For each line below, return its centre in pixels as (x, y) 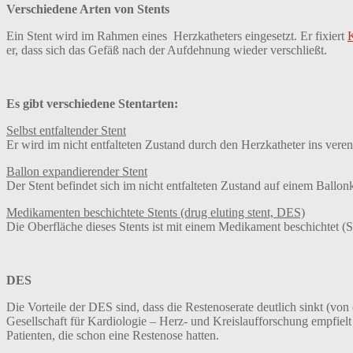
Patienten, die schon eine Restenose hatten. (113, 335)
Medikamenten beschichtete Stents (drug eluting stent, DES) (156, 212)
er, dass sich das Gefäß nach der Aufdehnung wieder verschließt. (167, 50)
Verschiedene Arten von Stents (88, 9)
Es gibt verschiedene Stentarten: (92, 103)
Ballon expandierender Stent (77, 171)
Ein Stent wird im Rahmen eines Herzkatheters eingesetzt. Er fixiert (177, 35)
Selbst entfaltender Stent (66, 130)
